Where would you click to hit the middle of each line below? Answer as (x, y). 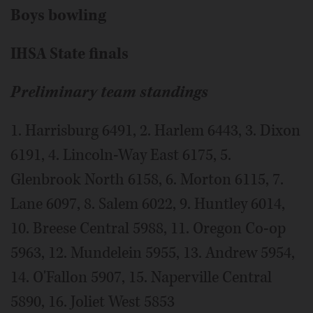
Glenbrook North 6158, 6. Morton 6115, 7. (147, 179)
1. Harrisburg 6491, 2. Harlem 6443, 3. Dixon (155, 130)
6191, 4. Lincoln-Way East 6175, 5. (121, 155)
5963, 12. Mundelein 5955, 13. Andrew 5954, (153, 253)
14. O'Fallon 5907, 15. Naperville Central (141, 277)
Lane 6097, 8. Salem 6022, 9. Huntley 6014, (148, 204)
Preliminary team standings (109, 92)
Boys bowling (58, 15)
